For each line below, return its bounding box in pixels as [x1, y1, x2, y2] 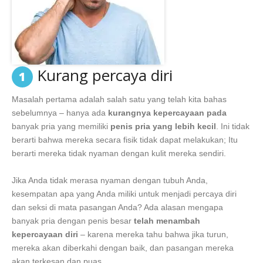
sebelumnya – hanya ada [12, 107, 108, 117]
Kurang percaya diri [33, 64, 173, 86]
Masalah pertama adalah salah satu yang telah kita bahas [12, 94, 227, 104]
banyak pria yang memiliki [12, 121, 110, 131]
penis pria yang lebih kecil [110, 121, 216, 131]
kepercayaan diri [12, 229, 78, 239]
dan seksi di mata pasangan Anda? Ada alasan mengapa [12, 202, 223, 212]
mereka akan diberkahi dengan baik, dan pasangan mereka [12, 242, 234, 252]
